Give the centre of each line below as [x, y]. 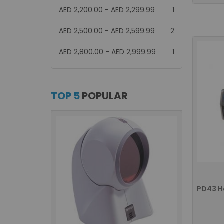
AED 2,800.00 [81, 52]
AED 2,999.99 [134, 52]
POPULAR [104, 96]
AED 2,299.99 [133, 10]
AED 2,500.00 [81, 31]
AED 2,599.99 [133, 31]
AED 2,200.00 [81, 10]
